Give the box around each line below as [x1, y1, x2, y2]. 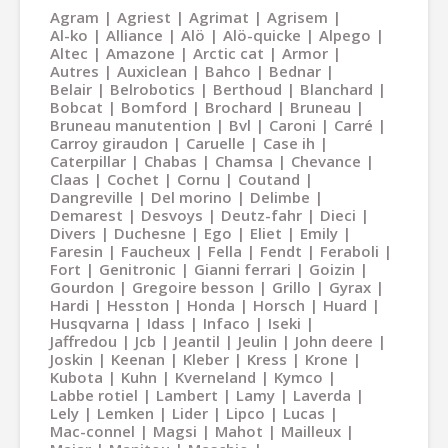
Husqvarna [50, 313, 129, 333]
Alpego [319, 25, 371, 45]
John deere [295, 331, 373, 351]
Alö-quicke [223, 25, 301, 45]
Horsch [253, 295, 305, 315]
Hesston [107, 295, 169, 315]
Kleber [183, 349, 229, 369]
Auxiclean [117, 61, 187, 81]
